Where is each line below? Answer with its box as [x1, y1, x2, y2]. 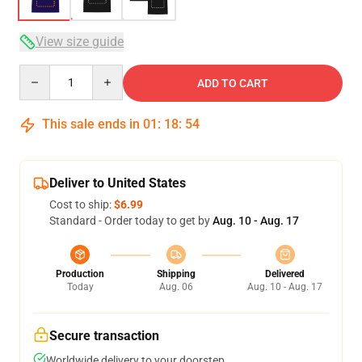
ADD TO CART [197, 77, 268, 90]
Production [56, 268, 104, 280]
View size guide [36, 34, 124, 49]
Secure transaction [49, 328, 159, 343]
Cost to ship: [49, 198, 114, 211]
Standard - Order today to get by [49, 214, 213, 227]
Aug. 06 [158, 281, 193, 293]
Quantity [19, 65, 63, 78]
